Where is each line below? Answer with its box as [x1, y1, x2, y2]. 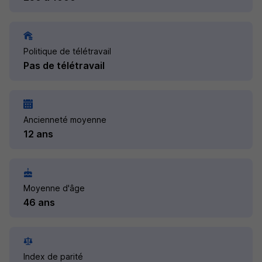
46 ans [23, 196, 55, 208]
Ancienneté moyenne [23, 115, 106, 125]
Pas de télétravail [23, 60, 105, 71]
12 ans [23, 128, 53, 140]
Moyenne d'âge [23, 183, 85, 193]
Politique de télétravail [23, 46, 111, 56]
